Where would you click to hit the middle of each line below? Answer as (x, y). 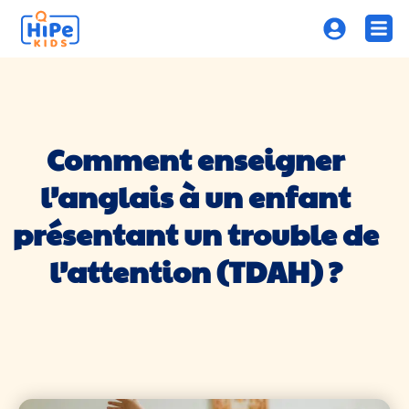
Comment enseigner (195, 158)
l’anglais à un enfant (195, 196)
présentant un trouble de (195, 233)
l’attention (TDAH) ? (195, 271)
